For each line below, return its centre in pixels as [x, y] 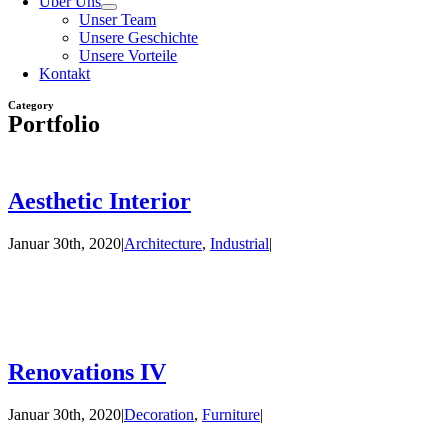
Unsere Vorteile [128, 55]
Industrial [239, 243]
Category [31, 105]
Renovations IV [87, 371]
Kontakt [65, 73]
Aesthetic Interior [99, 200]
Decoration [159, 414]
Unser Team [118, 19]
